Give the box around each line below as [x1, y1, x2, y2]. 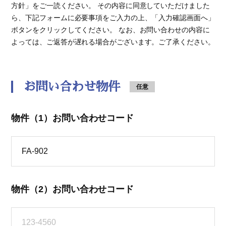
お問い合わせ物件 [23, 81, 120, 93]
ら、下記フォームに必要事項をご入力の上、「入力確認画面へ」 [11, 14, 215, 22]
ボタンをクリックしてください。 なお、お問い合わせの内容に [11, 26, 210, 34]
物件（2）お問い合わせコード [11, 184, 134, 195]
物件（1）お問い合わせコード [11, 113, 134, 124]
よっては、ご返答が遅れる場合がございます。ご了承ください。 [11, 38, 215, 46]
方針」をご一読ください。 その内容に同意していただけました [11, 2, 210, 10]
